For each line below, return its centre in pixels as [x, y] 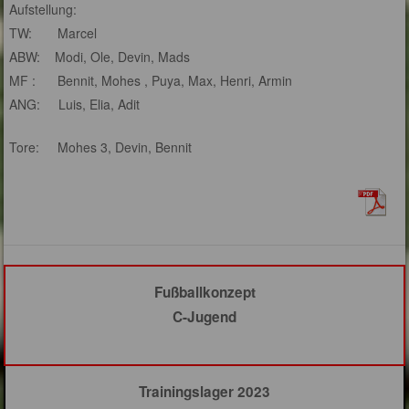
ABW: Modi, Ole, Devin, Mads [100, 57]
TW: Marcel [53, 33]
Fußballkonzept [204, 293]
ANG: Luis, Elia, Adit [75, 105]
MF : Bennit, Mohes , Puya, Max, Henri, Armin [151, 81]
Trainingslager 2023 [204, 392]
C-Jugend [204, 317]
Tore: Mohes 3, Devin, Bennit [101, 147]
